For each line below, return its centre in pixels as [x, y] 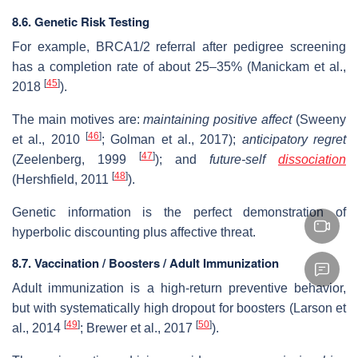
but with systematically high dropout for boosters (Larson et [179, 308]
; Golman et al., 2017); [172, 139]
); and [182, 159]
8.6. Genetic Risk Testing [81, 21]
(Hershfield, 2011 [62, 179]
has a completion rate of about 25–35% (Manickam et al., [179, 66]
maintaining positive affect [218, 119]
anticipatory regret [294, 139]
